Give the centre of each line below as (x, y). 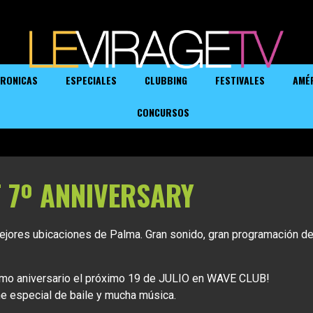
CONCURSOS (163, 112)
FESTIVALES (240, 80)
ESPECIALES (92, 80)
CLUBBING (166, 80)
